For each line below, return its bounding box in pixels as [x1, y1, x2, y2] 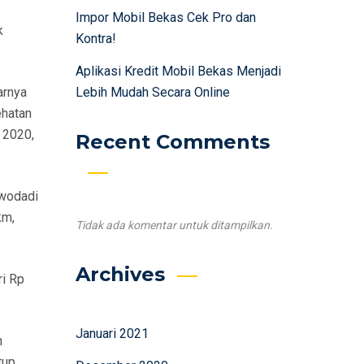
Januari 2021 [75, 326, 149, 341]
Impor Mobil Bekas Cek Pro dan [75, 10, 256, 25]
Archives [75, 262, 165, 286]
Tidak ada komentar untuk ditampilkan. [75, 219, 273, 232]
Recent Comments [75, 130, 270, 154]
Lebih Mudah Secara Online [75, 84, 230, 100]
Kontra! [75, 31, 116, 46]
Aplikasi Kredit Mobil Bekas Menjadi [75, 63, 281, 79]
